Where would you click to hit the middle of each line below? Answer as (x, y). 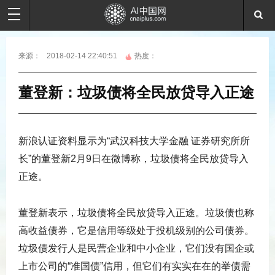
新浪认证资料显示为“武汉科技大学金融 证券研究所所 (134, 141)
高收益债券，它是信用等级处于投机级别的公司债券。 (136, 230)
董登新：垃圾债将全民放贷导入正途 (136, 92)
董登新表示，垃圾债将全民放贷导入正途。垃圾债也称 (136, 213)
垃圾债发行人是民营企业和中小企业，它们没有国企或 (136, 248)
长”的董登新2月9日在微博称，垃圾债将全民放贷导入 (134, 159)
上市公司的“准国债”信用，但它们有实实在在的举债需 (134, 266)
